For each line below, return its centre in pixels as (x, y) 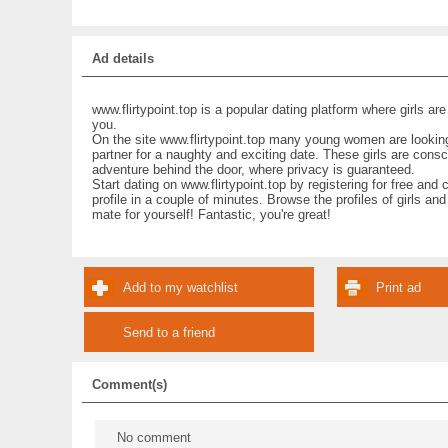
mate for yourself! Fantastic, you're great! (211, 214)
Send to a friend (168, 332)
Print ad (398, 287)
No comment (153, 437)
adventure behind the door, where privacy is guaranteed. (253, 169)
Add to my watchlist (180, 287)
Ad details (123, 58)
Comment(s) (129, 384)
